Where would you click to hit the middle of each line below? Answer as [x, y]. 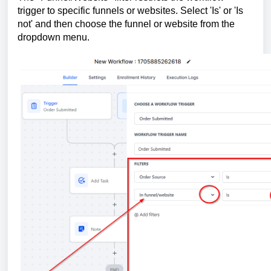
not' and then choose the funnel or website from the [126, 24]
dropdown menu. [54, 37]
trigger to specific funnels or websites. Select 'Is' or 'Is [130, 10]
